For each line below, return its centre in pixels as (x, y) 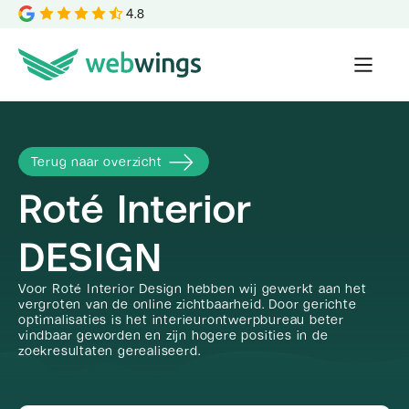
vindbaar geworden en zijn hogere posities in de (173, 336)
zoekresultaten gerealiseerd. (110, 351)
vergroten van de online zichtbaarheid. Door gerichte (188, 304)
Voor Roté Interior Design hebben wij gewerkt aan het (193, 289)
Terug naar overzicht (96, 161)
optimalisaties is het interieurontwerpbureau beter (181, 320)
